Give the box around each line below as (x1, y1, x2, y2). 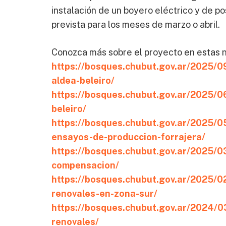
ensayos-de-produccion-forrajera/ (51, 132, 205, 143)
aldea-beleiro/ (51, 75, 115, 86)
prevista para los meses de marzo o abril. (51, 19, 220, 30)
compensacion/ (51, 160, 119, 171)
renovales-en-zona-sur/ (51, 188, 157, 199)
